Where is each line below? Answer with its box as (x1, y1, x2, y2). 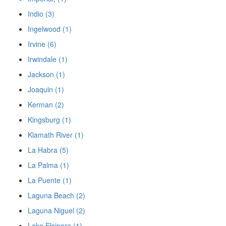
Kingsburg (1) (28, 115, 71, 125)
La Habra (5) (28, 145, 69, 155)
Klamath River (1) (28, 130, 84, 140)
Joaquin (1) (28, 84, 64, 94)
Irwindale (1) (28, 54, 68, 64)
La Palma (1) (28, 160, 69, 170)
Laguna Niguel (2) (28, 205, 85, 215)
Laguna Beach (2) (28, 190, 85, 200)
